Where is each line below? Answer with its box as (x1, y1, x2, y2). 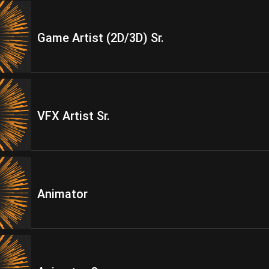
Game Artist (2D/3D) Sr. (37, 31, 164, 45)
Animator (37, 187, 88, 201)
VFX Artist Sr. (37, 109, 110, 123)
